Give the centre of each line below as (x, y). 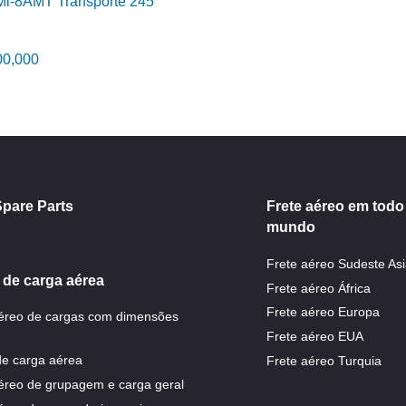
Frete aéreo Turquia (324, 360)
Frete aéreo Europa (323, 312)
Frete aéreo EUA (314, 337)
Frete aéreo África (318, 288)
